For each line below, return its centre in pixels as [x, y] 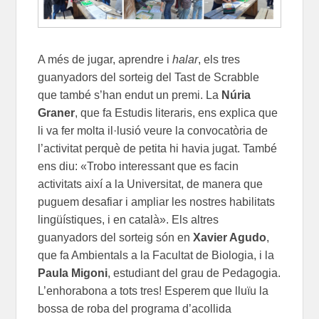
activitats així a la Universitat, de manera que [151, 184]
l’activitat [60, 148]
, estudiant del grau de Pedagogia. [194, 273]
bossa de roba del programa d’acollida [135, 308]
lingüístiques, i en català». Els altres [129, 219]
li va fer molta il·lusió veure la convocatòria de [153, 130]
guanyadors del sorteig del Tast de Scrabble [149, 77]
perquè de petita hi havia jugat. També [180, 148]
